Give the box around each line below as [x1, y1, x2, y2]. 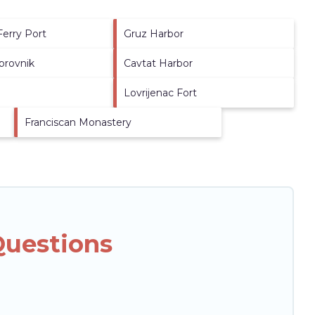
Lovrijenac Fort [124, 86, 198, 99]
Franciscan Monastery [24, 115, 131, 129]
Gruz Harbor [124, 27, 184, 40]
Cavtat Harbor [124, 56, 193, 70]
